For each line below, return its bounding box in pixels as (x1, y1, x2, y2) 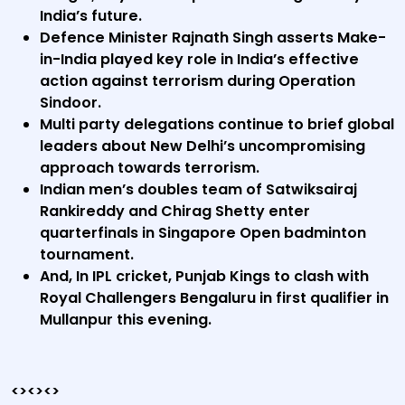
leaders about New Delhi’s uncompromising (40, 136, 365, 156)
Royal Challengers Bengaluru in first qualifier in (40, 287, 389, 308)
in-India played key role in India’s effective (40, 49, 359, 70)
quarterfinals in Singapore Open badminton (40, 222, 366, 243)
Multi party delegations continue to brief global (40, 114, 394, 135)
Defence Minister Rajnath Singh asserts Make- (40, 27, 386, 48)
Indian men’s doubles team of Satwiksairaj (40, 179, 357, 200)
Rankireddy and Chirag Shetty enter (40, 201, 310, 221)
